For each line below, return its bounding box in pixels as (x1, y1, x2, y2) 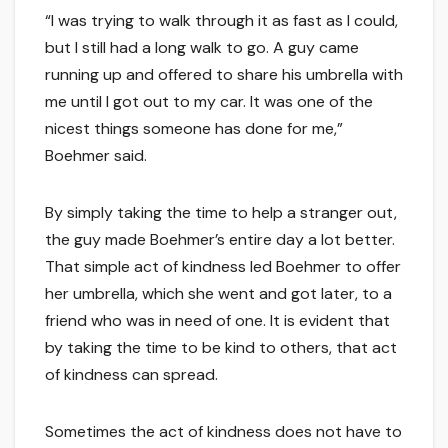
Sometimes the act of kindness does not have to (45, 421, 402, 443)
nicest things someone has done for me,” (45, 118, 343, 140)
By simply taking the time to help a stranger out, (45, 202, 397, 224)
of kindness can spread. (45, 364, 218, 386)
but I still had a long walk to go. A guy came (45, 37, 359, 59)
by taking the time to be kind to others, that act (45, 337, 397, 359)
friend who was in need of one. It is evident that (45, 310, 390, 332)
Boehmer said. (45, 145, 147, 167)
